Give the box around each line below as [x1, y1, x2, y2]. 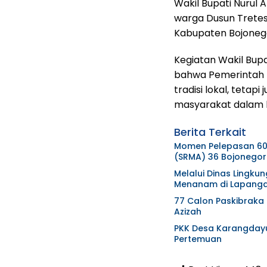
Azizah [174, 206, 201, 218]
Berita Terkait [174, 125, 246, 140]
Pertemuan [174, 233, 222, 246]
